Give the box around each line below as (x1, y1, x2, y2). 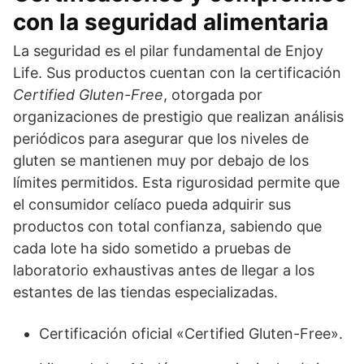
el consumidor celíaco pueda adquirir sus (13, 196, 291, 213)
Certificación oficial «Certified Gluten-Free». (39, 325, 343, 342)
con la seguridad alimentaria (13, 8, 328, 36)
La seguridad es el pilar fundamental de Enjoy (13, 42, 323, 59)
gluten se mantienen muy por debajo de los (13, 152, 309, 169)
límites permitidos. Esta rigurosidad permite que (13, 174, 340, 191)
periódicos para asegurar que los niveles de (13, 130, 309, 147)
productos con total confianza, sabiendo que (13, 218, 322, 235)
